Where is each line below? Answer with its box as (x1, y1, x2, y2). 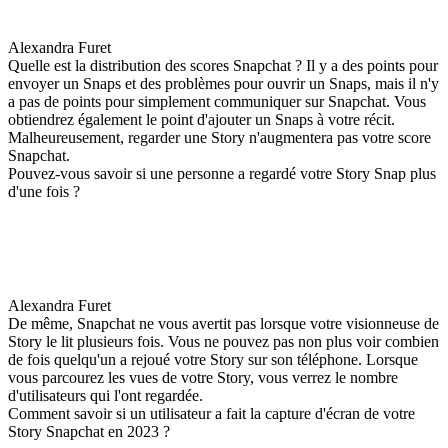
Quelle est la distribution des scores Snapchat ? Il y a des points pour (8, 56, 438, 74)
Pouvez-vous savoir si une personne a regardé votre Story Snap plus (8, 164, 436, 182)
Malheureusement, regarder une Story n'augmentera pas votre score (8, 128, 431, 146)
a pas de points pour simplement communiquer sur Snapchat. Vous (8, 92, 426, 110)
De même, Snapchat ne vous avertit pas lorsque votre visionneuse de (8, 314, 439, 332)
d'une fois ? (8, 182, 80, 200)
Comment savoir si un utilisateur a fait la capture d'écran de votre (8, 404, 415, 422)
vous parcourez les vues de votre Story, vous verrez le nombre (8, 368, 398, 386)
